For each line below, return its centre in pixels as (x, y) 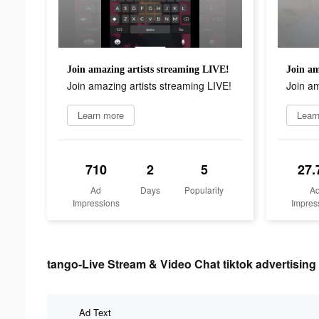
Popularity (204, 189)
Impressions (96, 202)
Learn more (101, 115)
